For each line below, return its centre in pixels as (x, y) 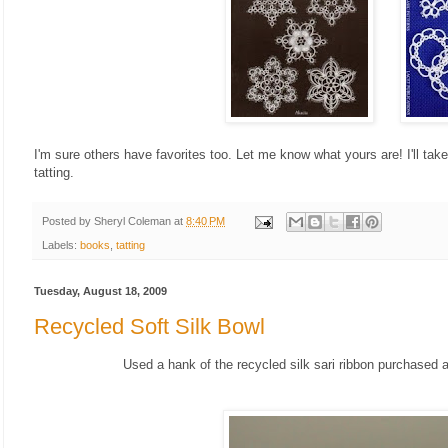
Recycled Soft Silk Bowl (149, 326)
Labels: (61, 245)
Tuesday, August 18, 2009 (100, 291)
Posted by (68, 220)
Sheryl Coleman (132, 220)
